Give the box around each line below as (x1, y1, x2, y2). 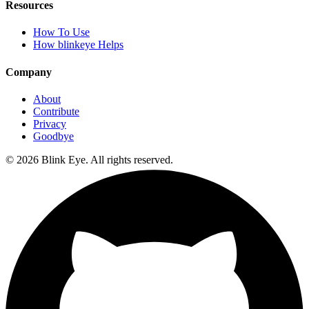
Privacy (33, 117, 66, 130)
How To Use (33, 26, 90, 39)
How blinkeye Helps (33, 39, 123, 51)
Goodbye (33, 130, 74, 142)
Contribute (33, 105, 79, 117)
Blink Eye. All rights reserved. (39, 153, 173, 166)
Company (6, 66, 52, 78)
